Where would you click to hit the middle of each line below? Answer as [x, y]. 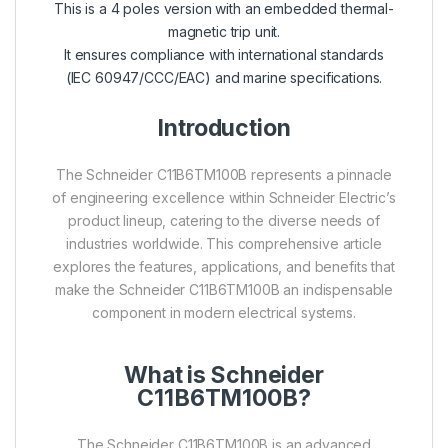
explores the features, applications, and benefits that [224, 267]
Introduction [224, 128]
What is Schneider [224, 375]
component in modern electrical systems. [224, 313]
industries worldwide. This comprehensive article [224, 244]
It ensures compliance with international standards [224, 55]
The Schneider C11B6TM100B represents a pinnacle [224, 175]
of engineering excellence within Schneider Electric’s [224, 198]
